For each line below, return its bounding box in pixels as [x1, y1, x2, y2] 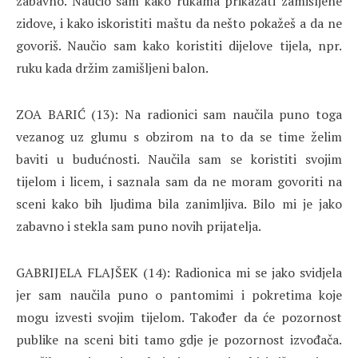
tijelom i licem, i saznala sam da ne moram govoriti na [16, 173, 342, 191]
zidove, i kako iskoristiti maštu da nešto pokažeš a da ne [16, 14, 342, 33]
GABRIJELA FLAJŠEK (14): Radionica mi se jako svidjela [16, 264, 342, 282]
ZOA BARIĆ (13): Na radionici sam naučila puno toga [16, 105, 342, 124]
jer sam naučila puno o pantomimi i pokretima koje [16, 286, 342, 304]
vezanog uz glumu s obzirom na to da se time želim [16, 128, 342, 146]
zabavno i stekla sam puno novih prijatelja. [16, 217, 261, 236]
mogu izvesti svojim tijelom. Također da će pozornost [16, 308, 342, 327]
